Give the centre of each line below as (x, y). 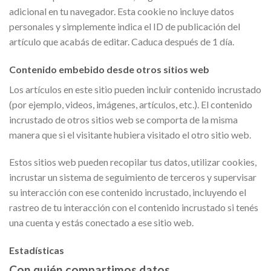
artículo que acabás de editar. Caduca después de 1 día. (122, 41)
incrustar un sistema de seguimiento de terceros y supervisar (133, 177)
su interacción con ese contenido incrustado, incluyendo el (128, 192)
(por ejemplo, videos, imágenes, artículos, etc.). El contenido (131, 104)
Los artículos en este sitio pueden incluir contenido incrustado (135, 89)
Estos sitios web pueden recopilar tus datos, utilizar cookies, (133, 162)
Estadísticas (37, 250)
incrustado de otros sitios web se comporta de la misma (123, 119)
